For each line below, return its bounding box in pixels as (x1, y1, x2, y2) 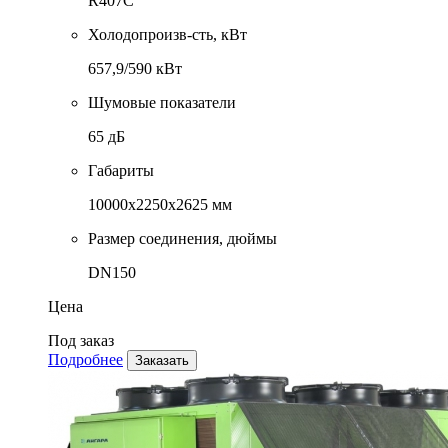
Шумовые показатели (88, 94, 236, 112)
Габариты (88, 162, 154, 180)
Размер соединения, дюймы (88, 230, 277, 248)
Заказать (135, 353, 189, 369)
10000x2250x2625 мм (88, 196, 232, 214)
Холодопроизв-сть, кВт (88, 26, 247, 44)
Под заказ (48, 332, 114, 350)
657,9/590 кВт (88, 60, 182, 78)
